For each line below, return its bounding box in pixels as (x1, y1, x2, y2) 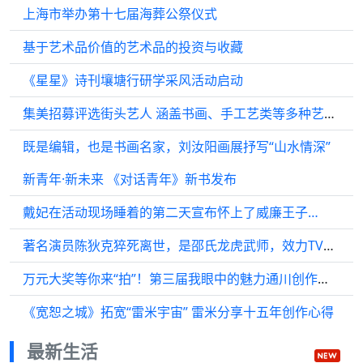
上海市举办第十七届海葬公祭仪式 (23, 5, 217, 23)
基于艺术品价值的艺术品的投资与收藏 (23, 38, 243, 57)
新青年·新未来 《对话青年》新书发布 (23, 170, 237, 189)
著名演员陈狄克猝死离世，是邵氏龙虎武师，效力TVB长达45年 (323, 237, 334, 255)
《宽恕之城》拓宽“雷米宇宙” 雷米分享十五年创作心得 (23, 303, 334, 322)
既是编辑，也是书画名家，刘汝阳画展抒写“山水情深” (23, 138, 331, 156)
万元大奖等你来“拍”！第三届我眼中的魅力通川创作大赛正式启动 (318, 270, 328, 288)
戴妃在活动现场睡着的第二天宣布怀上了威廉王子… (23, 203, 318, 222)
